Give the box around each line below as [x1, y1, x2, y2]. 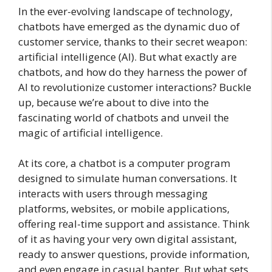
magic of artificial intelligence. [18, 125, 163, 140]
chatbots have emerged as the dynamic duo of [18, 19, 240, 33]
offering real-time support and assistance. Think [18, 217, 250, 231]
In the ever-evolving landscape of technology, [18, 4, 233, 18]
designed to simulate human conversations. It [18, 171, 237, 186]
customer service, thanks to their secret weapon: [18, 34, 247, 49]
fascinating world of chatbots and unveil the [18, 110, 229, 124]
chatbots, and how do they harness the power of [18, 64, 247, 79]
